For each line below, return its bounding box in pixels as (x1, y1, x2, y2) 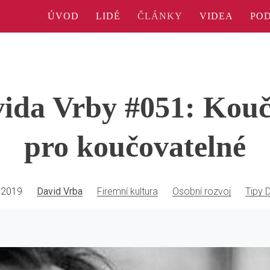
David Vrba (36, 186, 83, 197)
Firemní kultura (96, 186, 158, 197)
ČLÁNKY (137, 11, 183, 21)
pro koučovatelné (24, 130, 246, 163)
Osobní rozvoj (172, 186, 231, 197)
